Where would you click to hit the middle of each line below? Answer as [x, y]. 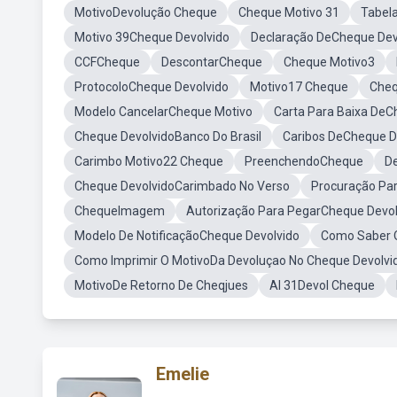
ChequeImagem [120, 211]
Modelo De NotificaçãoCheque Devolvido [187, 236]
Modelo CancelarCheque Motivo [163, 112]
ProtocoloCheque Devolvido [152, 87]
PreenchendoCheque [304, 161]
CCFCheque [107, 62]
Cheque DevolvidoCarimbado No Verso [182, 186]
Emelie [183, 374]
